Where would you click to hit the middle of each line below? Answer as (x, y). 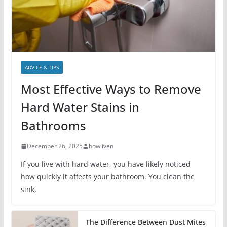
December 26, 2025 (54, 146)
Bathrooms (53, 126)
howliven (101, 146)
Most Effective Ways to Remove (111, 89)
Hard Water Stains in (80, 107)
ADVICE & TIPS (42, 68)
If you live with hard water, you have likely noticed (105, 164)
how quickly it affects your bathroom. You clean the (107, 177)
